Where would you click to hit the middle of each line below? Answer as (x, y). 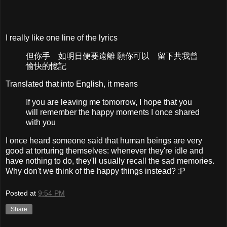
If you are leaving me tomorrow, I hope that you (109, 102)
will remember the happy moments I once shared (113, 112)
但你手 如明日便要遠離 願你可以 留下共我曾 (112, 56)
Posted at (22, 193)
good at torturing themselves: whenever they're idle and (104, 151)
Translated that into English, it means (72, 84)
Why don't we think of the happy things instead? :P (96, 171)
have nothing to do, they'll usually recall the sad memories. (110, 161)
